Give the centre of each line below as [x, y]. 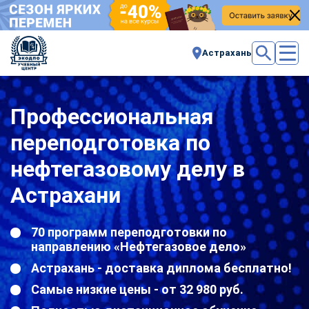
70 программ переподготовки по [129, 232]
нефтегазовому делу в [128, 169]
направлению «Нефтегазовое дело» [139, 246]
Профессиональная [112, 116]
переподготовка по [110, 142]
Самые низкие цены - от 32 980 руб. [137, 289]
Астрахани [66, 195]
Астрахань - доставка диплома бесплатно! [161, 268]
